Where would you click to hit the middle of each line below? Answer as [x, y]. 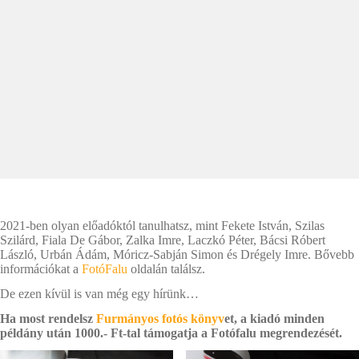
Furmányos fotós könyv [160, 318]
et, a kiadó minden [274, 318]
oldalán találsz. [166, 269]
